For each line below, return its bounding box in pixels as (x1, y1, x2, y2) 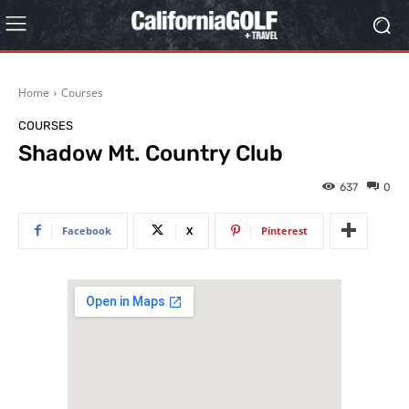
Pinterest (261, 223, 308, 237)
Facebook (62, 223, 111, 237)
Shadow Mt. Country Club (18, 141, 283, 166)
